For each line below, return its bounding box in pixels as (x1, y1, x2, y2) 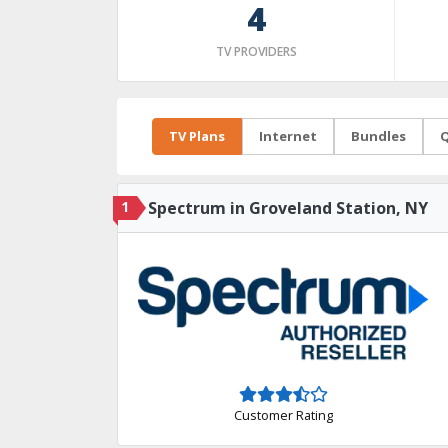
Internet (259, 127, 317, 145)
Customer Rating (233, 405, 333, 424)
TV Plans (169, 127, 225, 145)
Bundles (351, 127, 406, 145)
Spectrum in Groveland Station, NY (148, 197, 428, 219)
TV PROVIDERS (215, 43, 297, 60)
